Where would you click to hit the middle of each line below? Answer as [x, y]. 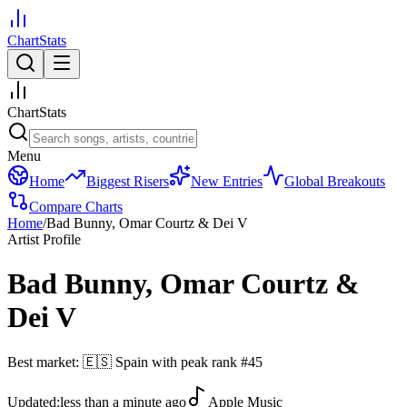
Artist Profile [44, 239]
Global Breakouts [335, 181]
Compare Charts [76, 207]
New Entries [227, 181]
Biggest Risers [128, 181]
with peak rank [196, 362]
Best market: [45, 362]
